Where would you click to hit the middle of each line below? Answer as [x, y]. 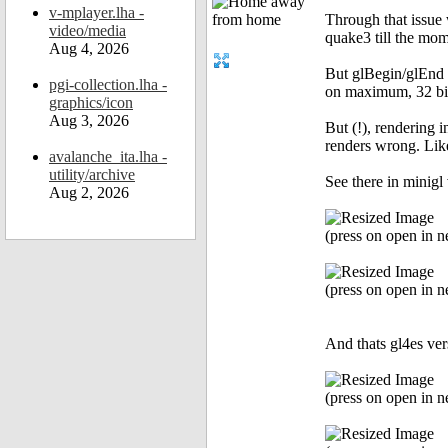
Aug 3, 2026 [89, 120]
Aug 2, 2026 [89, 192]
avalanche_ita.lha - [108, 156]
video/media [87, 30]
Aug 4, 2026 [89, 48]
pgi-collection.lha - [108, 84]
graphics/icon [91, 102]
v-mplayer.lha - [96, 12]
